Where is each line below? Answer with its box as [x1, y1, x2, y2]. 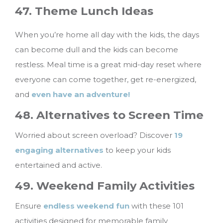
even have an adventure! [31, 90, 130, 100]
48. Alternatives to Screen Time [15, 108, 204, 122]
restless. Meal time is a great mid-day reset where [15, 60, 202, 70]
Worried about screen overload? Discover [15, 130, 174, 140]
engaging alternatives [15, 145, 104, 155]
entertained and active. [15, 160, 102, 170]
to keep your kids [104, 145, 171, 155]
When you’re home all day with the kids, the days [15, 30, 199, 40]
